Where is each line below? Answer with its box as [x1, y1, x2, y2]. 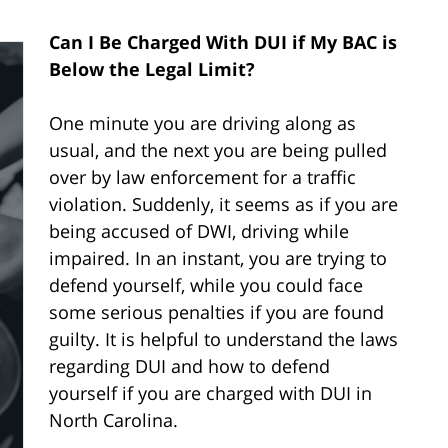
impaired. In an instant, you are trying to [49, 245, 387, 270]
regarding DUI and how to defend [49, 353, 330, 378]
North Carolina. [49, 407, 178, 432]
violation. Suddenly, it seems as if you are [49, 191, 398, 216]
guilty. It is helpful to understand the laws [49, 326, 398, 351]
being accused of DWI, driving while [49, 218, 349, 243]
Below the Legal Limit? [49, 56, 255, 81]
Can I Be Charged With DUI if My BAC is [49, 29, 397, 54]
